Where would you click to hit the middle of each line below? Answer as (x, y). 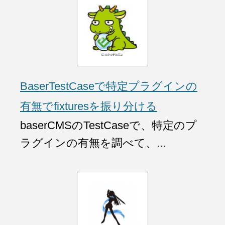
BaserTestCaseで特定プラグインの (109, 86)
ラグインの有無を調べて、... (93, 143)
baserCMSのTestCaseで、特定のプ (108, 125)
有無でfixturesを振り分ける (89, 106)
